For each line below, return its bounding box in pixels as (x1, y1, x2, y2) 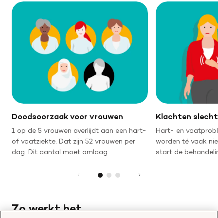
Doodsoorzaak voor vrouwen (12, 111, 123, 121)
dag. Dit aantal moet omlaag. (12, 147, 109, 156)
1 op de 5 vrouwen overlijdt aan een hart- (12, 126, 146, 134)
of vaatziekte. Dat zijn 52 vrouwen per (12, 137, 135, 145)
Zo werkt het (12, 201, 82, 216)
